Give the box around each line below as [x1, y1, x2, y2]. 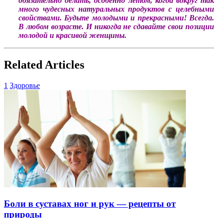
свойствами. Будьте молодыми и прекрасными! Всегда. [18, 14, 214, 22]
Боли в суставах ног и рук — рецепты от [4, 198, 176, 209]
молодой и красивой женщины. [18, 31, 127, 40]
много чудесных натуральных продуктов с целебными [18, 5, 214, 14]
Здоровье [10, 81, 40, 90]
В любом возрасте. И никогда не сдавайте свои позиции [18, 22, 214, 31]
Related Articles [4, 58, 84, 72]
